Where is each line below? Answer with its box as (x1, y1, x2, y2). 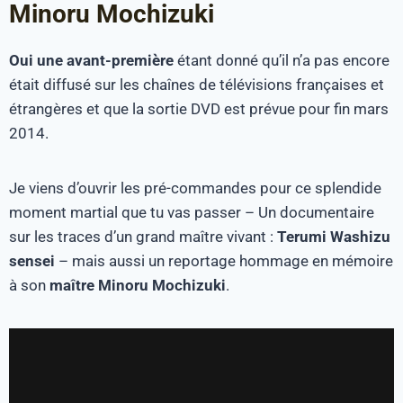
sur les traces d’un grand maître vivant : (9, 227, 277, 246)
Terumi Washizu (277, 227, 390, 246)
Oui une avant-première (9, 50, 174, 69)
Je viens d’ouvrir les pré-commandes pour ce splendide (9, 178, 381, 197)
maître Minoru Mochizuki (49, 275, 226, 294)
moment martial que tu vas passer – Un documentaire (9, 202, 374, 221)
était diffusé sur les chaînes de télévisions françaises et (9, 75, 384, 94)
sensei (9, 251, 55, 270)
